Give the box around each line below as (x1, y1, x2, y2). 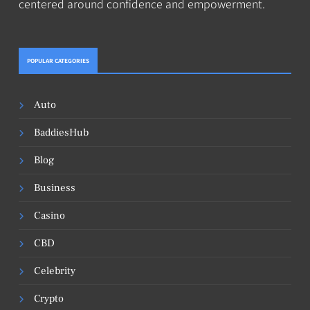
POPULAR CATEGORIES (27, 56, 89, 64)
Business (34, 181, 75, 194)
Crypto (34, 291, 64, 305)
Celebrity (34, 264, 75, 277)
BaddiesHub (34, 125, 89, 139)
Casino (34, 208, 65, 222)
